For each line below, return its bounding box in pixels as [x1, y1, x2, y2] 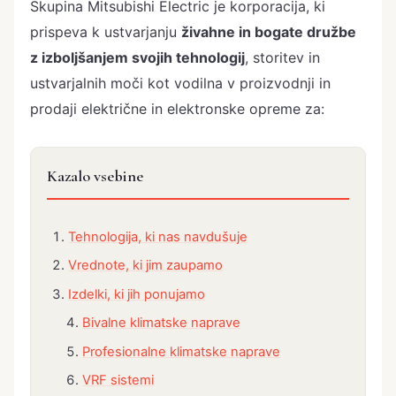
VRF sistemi [82, 371, 155, 388]
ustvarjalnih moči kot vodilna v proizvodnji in [30, 73, 331, 92]
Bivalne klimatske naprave [82, 315, 241, 331]
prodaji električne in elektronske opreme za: [30, 99, 324, 118]
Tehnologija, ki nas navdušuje [68, 229, 248, 246]
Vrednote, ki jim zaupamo [68, 257, 224, 274]
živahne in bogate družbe [181, 22, 356, 41]
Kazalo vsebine [47, 165, 144, 186]
